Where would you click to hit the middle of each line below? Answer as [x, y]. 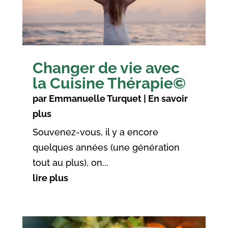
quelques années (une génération [106, 148]
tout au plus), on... [70, 163]
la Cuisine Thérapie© [109, 83]
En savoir [168, 99]
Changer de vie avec [106, 68]
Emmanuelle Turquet [95, 99]
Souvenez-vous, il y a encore [95, 132]
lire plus [50, 178]
